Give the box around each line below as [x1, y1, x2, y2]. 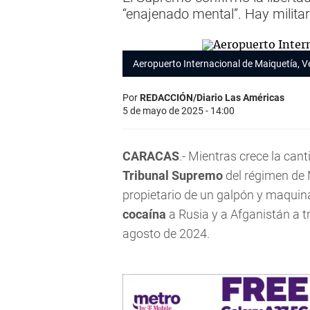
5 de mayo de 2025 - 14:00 [122, 105, 235, 116]
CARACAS [122, 149, 179, 163]
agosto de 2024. [122, 226, 210, 241]
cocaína [122, 207, 166, 221]
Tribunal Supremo [122, 168, 223, 183]
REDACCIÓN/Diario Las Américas [140, 92, 284, 103]
